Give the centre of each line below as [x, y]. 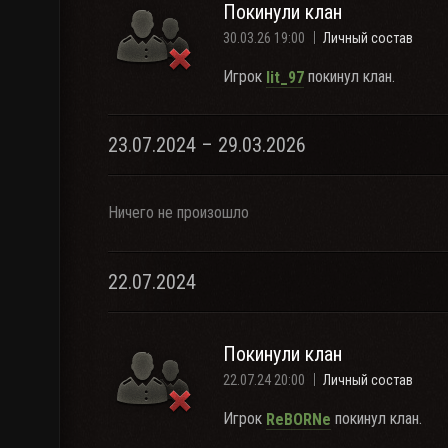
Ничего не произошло [178, 212]
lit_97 [285, 77]
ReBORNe [298, 419]
